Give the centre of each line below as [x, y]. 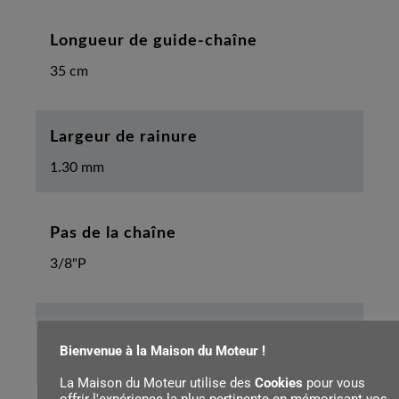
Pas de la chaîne [113, 233]
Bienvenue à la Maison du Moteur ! [163, 351]
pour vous [334, 383]
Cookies [279, 383]
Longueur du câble [122, 329]
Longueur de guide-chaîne [154, 41]
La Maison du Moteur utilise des [157, 383]
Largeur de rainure [124, 137]
